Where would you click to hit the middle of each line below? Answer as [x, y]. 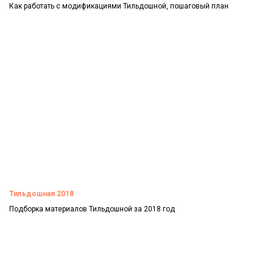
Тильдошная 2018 [41, 193]
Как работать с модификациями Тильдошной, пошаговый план [119, 6]
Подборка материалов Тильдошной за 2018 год [92, 209]
